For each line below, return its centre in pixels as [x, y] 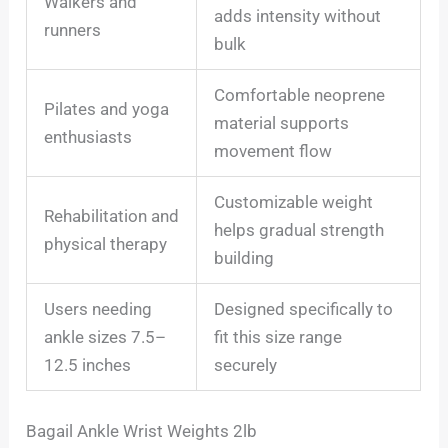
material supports [282, 123]
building [244, 258]
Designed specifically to [304, 309]
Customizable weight [294, 202]
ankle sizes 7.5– [105, 337]
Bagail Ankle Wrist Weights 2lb [142, 430]
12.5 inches [88, 365]
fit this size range [278, 337]
